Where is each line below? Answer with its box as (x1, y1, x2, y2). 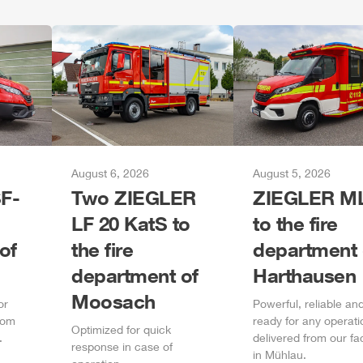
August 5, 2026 (253, 166, 331, 180)
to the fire (253, 211, 338, 235)
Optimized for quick (71, 322, 171, 336)
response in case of (71, 340, 173, 353)
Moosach (71, 289, 156, 313)
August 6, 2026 (71, 166, 149, 180)
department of (71, 263, 199, 287)
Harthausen (253, 263, 356, 287)
